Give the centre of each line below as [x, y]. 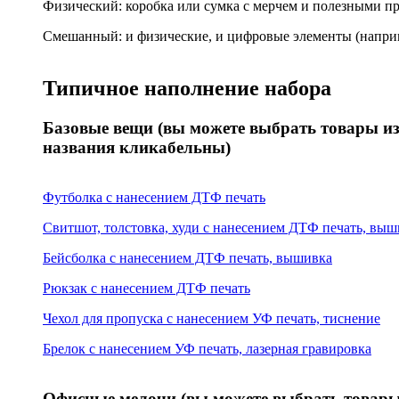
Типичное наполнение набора [187, 88]
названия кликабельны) [137, 147]
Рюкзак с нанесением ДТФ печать [147, 288]
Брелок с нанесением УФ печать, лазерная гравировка [207, 348]
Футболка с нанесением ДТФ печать [154, 197]
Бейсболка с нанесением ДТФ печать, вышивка [187, 257]
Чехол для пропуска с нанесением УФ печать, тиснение [212, 318]
